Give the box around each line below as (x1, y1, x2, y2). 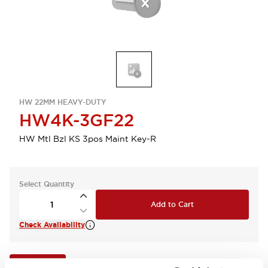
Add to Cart (151, 200, 194, 209)
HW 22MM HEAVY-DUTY (19, 98, 106, 107)
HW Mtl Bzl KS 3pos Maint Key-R (19, 133, 156, 144)
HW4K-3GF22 (19, 109, 134, 131)
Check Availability (19, 220, 85, 230)
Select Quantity (19, 179, 74, 189)
